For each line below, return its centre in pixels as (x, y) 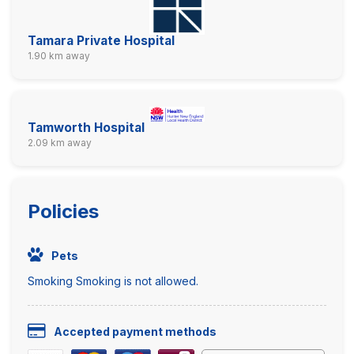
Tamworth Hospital (86, 127)
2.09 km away (60, 142)
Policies (63, 211)
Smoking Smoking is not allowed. (113, 281)
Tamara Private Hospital (101, 41)
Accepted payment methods (135, 331)
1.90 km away (59, 56)
